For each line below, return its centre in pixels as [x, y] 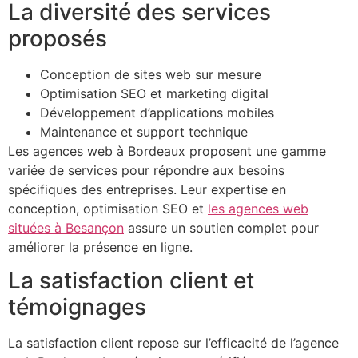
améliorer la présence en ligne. [100, 247]
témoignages [77, 306]
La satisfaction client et [131, 280]
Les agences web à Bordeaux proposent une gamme [167, 151]
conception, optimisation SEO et [108, 208]
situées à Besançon [66, 227]
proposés [58, 38]
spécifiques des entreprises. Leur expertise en [147, 189]
